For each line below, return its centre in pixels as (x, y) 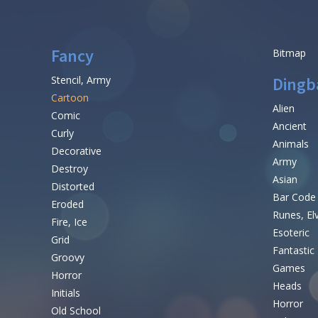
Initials (66, 293)
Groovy (68, 258)
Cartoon (70, 98)
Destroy (70, 169)
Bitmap (289, 53)
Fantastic (293, 251)
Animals (290, 144)
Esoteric (291, 233)
